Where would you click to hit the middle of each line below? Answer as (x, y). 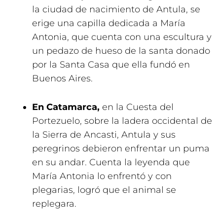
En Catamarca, (66, 107)
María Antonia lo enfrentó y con (102, 176)
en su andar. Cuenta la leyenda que (111, 162)
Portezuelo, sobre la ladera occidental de (122, 121)
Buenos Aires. (62, 78)
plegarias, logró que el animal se (104, 190)
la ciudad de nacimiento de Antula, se (116, 9)
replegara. (54, 204)
